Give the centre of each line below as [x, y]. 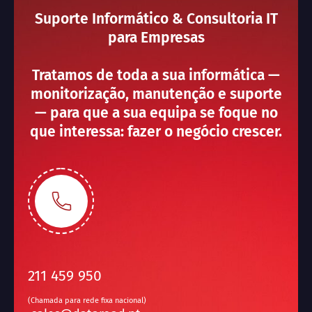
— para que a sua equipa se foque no [156, 113]
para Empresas [156, 38]
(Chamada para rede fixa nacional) [87, 301]
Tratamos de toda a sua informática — [156, 75]
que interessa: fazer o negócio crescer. [156, 132]
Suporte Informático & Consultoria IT [156, 19]
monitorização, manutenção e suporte [156, 94]
